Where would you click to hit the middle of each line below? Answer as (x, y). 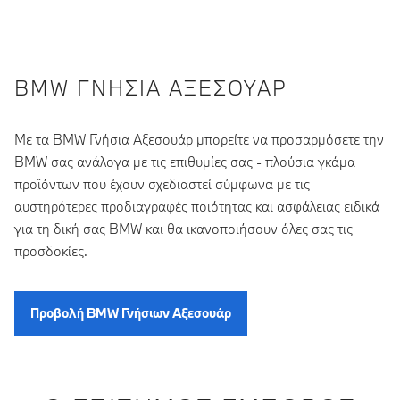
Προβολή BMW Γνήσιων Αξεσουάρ (131, 313)
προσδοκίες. (51, 250)
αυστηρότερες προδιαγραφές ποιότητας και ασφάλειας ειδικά (197, 206)
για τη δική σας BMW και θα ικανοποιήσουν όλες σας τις (183, 228)
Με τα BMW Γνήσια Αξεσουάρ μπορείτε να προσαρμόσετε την (199, 139)
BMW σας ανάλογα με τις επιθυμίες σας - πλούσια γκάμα (185, 161)
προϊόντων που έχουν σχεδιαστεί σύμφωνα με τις (162, 183)
